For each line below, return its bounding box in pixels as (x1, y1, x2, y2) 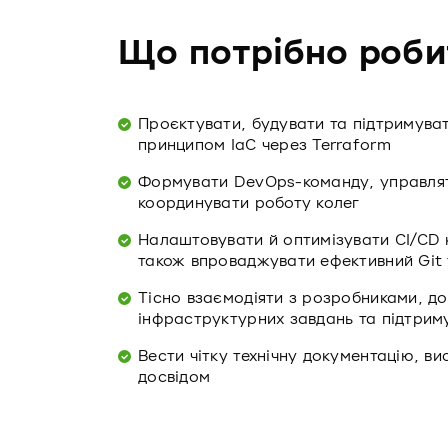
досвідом (138, 368, 211, 386)
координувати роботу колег (138, 194, 360, 212)
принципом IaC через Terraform (138, 136, 391, 154)
